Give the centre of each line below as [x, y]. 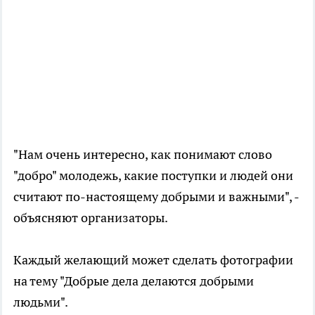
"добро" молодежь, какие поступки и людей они [153, 176]
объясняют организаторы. [91, 218]
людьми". [41, 302]
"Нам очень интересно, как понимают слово [143, 155]
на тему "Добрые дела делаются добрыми [134, 281]
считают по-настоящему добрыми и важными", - [156, 197]
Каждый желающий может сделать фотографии [153, 260]
